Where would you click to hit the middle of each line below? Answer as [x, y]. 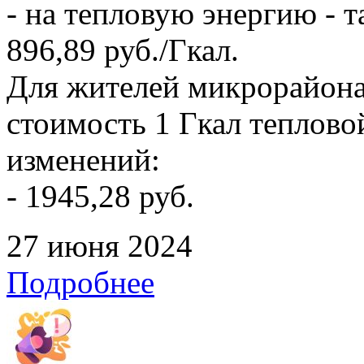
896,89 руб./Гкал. [123, 50]
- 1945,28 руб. [100, 196]
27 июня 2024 [100, 245]
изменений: [83, 159]
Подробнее [80, 282]
